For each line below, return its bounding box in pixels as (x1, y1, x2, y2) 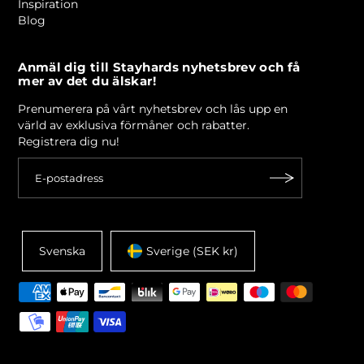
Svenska (39, 245, 86, 258)
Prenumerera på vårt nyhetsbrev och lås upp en (18, 102, 288, 116)
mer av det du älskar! (18, 74, 156, 89)
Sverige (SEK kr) (146, 245, 239, 258)
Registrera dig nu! (18, 135, 120, 149)
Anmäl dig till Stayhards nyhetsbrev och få (18, 60, 301, 76)
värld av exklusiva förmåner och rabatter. (18, 119, 250, 132)
